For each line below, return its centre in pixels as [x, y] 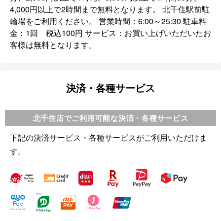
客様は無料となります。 [53, 44]
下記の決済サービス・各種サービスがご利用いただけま [109, 137]
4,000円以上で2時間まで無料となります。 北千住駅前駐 [110, 9]
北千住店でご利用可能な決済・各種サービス [110, 118]
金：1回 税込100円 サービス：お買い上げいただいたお [110, 33]
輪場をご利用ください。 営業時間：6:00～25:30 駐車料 [108, 21]
